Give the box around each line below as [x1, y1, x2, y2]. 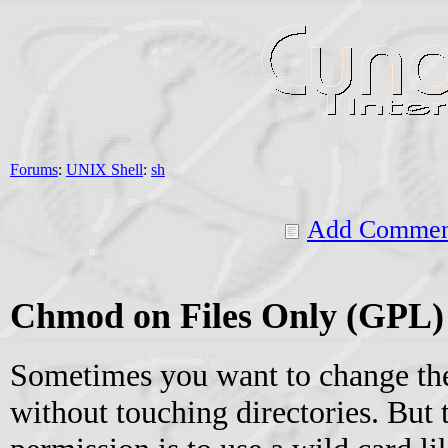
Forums [10, 160, 58, 178]
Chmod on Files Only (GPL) [10, 295, 444, 336]
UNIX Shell [66, 160, 143, 178]
